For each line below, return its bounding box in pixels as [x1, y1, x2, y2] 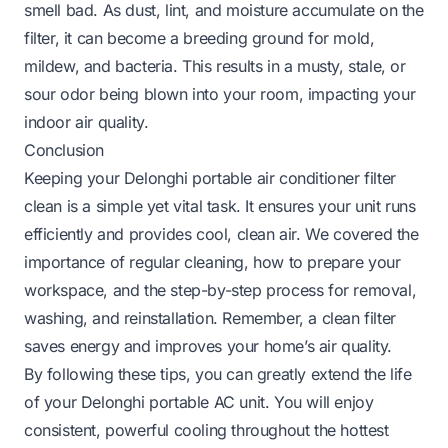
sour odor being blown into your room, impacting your [24, 83, 416, 104]
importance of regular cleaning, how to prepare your [24, 251, 401, 272]
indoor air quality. [24, 111, 149, 132]
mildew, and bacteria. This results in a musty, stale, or [24, 55, 406, 76]
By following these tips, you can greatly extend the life [24, 363, 412, 384]
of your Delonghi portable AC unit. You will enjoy [24, 391, 374, 412]
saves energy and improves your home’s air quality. [24, 335, 393, 356]
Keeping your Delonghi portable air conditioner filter [24, 167, 396, 188]
